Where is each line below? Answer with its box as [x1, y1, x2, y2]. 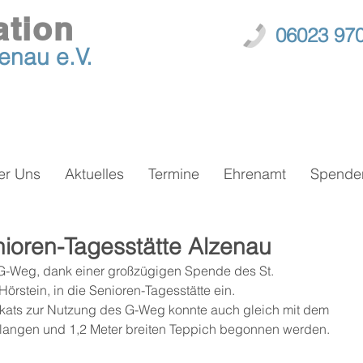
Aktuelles [65, 164, 124, 183]
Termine [148, 164, 199, 183]
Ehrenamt [224, 164, 286, 183]
